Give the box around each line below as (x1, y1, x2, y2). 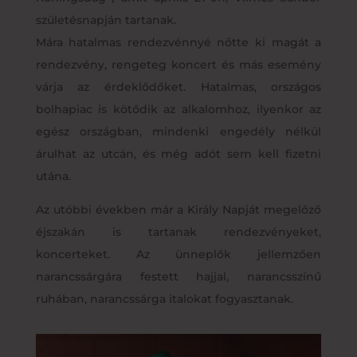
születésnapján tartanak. (35, 12, 176, 27)
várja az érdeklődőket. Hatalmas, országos (35, 79, 322, 94)
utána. (35, 168, 71, 183)
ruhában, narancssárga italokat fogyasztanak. (35, 291, 293, 306)
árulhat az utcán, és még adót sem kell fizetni (35, 146, 322, 161)
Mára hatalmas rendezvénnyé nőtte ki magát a (35, 34, 322, 49)
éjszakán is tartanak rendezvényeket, (35, 224, 322, 239)
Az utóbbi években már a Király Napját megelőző (35, 202, 322, 217)
